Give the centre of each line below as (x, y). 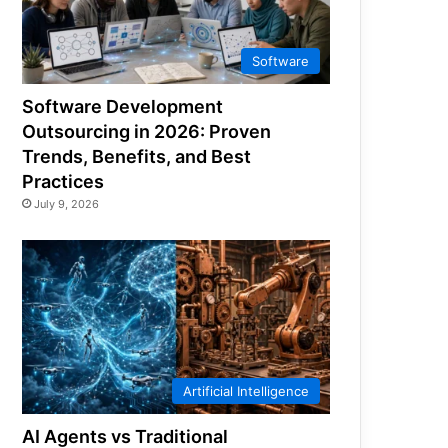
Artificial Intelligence (246, 390)
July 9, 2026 (67, 204)
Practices (63, 182)
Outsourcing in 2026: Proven (147, 132)
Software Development (123, 107)
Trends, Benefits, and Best (137, 157)
